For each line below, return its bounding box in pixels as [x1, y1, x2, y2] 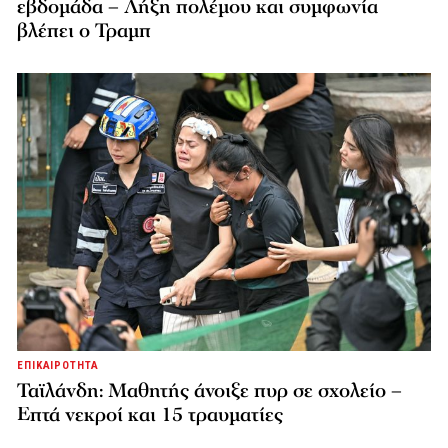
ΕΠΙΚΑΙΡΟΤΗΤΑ [17, 358, 99, 372]
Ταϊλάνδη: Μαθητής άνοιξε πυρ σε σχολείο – [17, 377, 402, 404]
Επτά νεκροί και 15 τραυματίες [17, 401, 283, 428]
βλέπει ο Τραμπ [17, 18, 151, 45]
